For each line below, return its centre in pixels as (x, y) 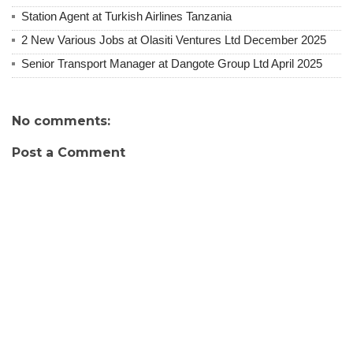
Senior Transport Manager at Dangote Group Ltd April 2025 (172, 63)
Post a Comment (69, 152)
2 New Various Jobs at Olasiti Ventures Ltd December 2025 (174, 39)
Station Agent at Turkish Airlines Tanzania (126, 16)
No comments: (61, 121)
